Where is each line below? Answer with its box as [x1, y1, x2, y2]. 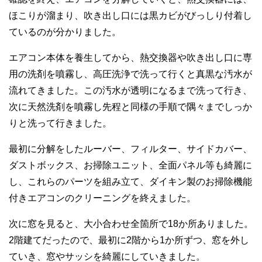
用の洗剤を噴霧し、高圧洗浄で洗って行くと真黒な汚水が [9, 68, 252, 79]
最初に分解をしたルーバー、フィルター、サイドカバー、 [9, 143, 252, 154]
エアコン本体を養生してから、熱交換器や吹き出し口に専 [9, 52, 252, 63]
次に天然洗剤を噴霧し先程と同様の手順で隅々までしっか [9, 101, 252, 112]
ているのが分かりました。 [9, 26, 121, 37]
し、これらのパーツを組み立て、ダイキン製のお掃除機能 [9, 176, 252, 187]
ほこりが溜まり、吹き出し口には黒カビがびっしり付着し [9, 10, 252, 20]
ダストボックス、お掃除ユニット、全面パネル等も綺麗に [9, 160, 252, 170]
